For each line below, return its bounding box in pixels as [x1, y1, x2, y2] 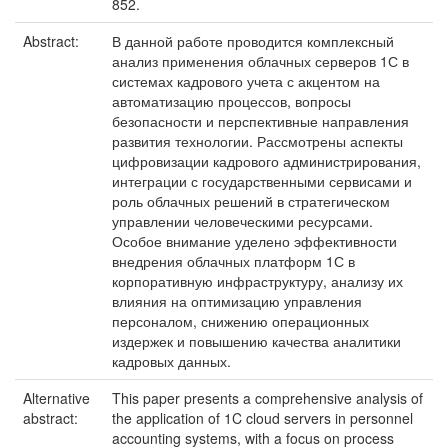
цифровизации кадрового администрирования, [112, 151, 421, 171]
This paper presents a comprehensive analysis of [112, 388, 423, 408]
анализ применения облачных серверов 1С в [112, 51, 409, 71]
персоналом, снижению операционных [112, 311, 369, 331]
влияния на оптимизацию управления [112, 291, 362, 311]
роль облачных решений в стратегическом [112, 191, 390, 211]
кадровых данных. [112, 351, 231, 371]
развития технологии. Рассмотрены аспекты [112, 131, 403, 151]
